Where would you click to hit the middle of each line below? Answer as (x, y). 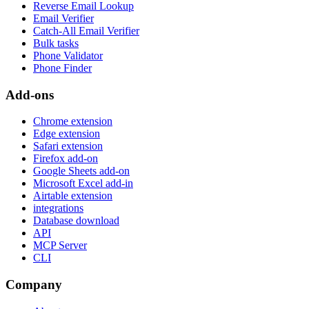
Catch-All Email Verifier (86, 30)
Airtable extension (73, 196)
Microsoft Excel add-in (83, 183)
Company (34, 284)
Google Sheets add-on (81, 171)
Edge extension (67, 134)
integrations (58, 208)
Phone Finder (62, 68)
